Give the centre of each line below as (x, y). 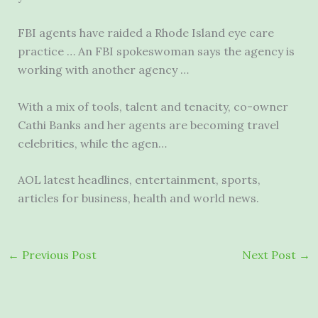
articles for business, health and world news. (138, 198)
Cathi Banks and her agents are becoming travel (148, 125)
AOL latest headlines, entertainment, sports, (139, 180)
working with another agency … (103, 69)
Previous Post (57, 255)
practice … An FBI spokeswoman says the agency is (156, 51)
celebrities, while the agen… (92, 143)
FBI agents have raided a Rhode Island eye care (146, 32)
